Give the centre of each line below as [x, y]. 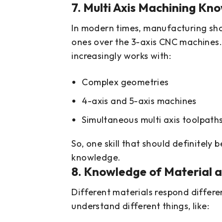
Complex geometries [125, 82]
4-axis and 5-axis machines [139, 101]
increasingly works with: [121, 56]
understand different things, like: [140, 206]
